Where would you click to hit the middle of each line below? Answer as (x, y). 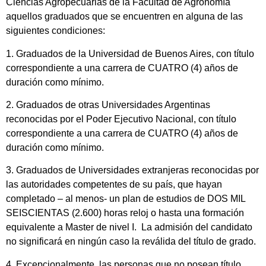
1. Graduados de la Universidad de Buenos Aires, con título (130, 53)
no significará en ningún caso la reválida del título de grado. (131, 242)
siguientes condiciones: (56, 31)
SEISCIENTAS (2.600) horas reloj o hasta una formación (125, 213)
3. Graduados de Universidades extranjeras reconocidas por (132, 170)
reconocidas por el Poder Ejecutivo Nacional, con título (121, 119)
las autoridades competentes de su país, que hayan (114, 185)
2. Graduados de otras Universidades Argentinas (108, 104)
